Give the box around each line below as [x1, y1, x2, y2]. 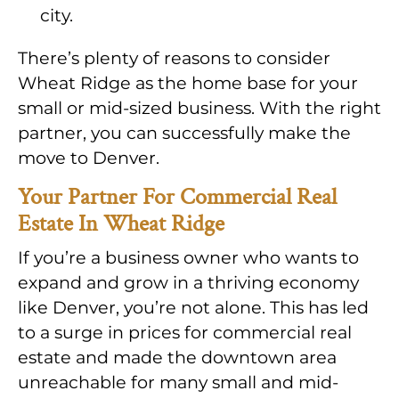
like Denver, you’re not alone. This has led [18, 297, 369, 319]
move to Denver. [18, 147, 159, 169]
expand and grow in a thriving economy [18, 272, 359, 294]
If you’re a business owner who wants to [18, 247, 359, 269]
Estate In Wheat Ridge [18, 209, 224, 240]
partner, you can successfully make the [18, 122, 351, 144]
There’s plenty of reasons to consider [18, 47, 330, 69]
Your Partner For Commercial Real [18, 183, 337, 213]
